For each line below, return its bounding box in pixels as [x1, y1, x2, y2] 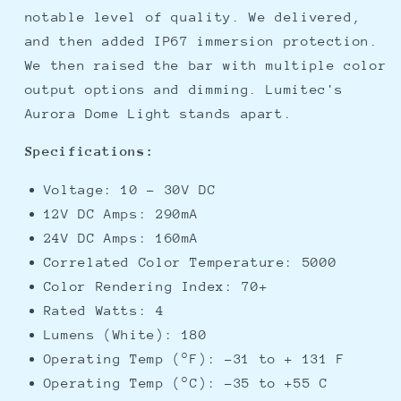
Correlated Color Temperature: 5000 [43, 254, 337, 270]
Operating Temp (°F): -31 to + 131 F [43, 351, 346, 367]
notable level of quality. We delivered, [24, 8, 362, 24]
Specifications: [24, 143, 155, 159]
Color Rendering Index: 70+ [43, 278, 269, 294]
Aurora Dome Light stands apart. [24, 105, 293, 121]
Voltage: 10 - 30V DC [43, 182, 217, 198]
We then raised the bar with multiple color [24, 56, 388, 73]
